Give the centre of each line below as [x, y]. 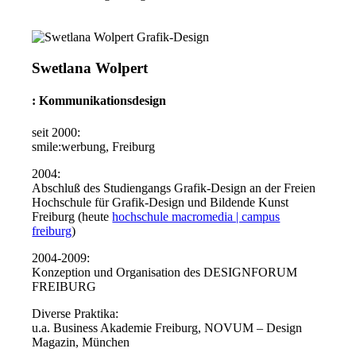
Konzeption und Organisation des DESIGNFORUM [165, 272]
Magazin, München [81, 342]
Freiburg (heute [72, 216]
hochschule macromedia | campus [196, 216]
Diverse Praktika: [75, 313]
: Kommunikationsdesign [99, 101]
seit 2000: [56, 132]
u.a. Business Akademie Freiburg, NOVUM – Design [167, 327]
